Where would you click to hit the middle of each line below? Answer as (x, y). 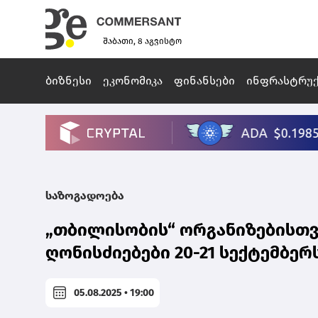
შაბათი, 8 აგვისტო (142, 42)
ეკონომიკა (133, 81)
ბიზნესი (68, 81)
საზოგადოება (85, 196)
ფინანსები (204, 81)
